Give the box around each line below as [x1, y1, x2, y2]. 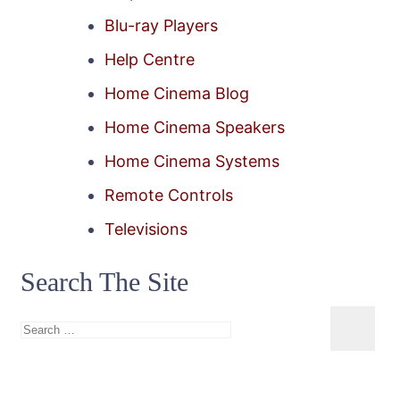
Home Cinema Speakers [104, 118, 285, 137]
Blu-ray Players [104, 16, 218, 36]
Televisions [104, 220, 187, 239]
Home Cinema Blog [104, 84, 249, 104]
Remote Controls [104, 186, 233, 205]
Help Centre [104, 50, 195, 70]
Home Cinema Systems [104, 152, 279, 171]
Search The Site [21, 267, 188, 297]
